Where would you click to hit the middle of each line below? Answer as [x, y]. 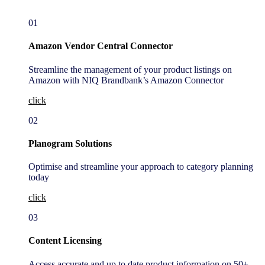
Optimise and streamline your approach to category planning [141, 167]
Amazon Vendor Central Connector [101, 46]
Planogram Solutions [70, 143]
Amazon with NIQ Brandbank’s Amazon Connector [126, 80]
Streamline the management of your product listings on [130, 69]
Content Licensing [65, 241]
